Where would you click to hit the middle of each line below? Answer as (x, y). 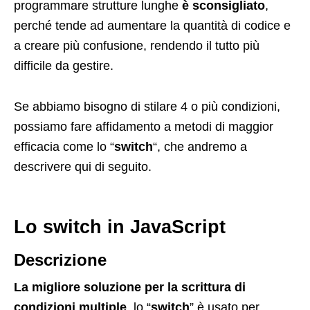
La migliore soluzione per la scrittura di (130, 288)
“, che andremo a (200, 147)
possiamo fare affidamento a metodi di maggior (144, 127)
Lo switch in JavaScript (120, 227)
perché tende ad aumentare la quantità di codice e (152, 26)
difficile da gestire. (64, 66)
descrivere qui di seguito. (83, 167)
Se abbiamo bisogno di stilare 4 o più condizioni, (147, 107)
